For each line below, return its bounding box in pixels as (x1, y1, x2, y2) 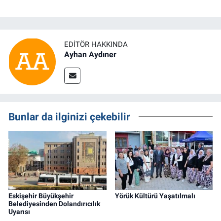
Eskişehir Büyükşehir (8, 192, 74, 200)
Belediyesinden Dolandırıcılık (8, 200, 100, 208)
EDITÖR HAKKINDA (64, 40, 128, 49)
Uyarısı (8, 208, 30, 216)
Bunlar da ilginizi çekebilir (8, 110, 130, 123)
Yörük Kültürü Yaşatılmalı (114, 192, 195, 200)
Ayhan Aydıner (64, 50, 116, 60)
